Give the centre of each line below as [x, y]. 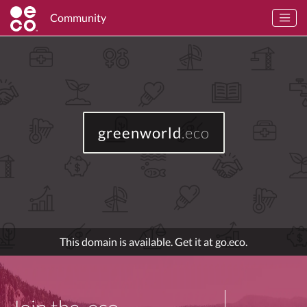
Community [78, 17]
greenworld [139, 132]
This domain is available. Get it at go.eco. [153, 242]
